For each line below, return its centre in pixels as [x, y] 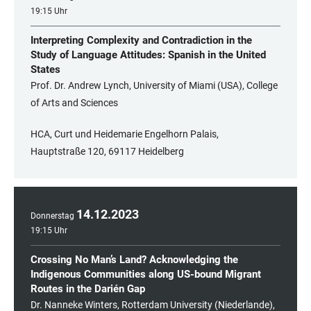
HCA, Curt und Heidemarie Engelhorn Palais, [125, 134]
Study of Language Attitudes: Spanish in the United [148, 55]
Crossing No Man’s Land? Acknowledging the [134, 260]
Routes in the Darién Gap [88, 289]
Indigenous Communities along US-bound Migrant [146, 275]
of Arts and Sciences [74, 103]
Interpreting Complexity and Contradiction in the [141, 41]
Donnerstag [52, 216]
